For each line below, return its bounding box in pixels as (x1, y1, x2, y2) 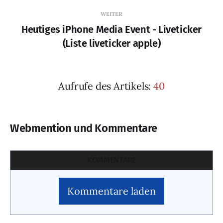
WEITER (101, 10, 122, 17)
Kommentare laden (67, 185, 156, 197)
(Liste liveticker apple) (62, 37, 161, 49)
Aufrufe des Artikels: (58, 80, 153, 92)
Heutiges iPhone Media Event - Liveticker (21, 23, 202, 35)
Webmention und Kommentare (10, 121, 157, 135)
